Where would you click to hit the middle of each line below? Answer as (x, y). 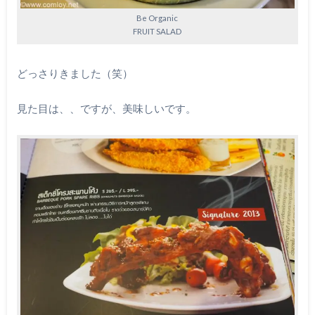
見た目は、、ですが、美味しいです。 (106, 109)
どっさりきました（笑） (75, 73)
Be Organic (157, 18)
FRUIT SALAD (157, 32)
